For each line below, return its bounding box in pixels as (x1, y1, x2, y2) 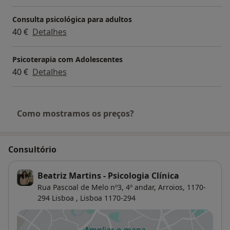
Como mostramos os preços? (17, 107, 134, 119)
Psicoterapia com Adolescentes (12, 54, 123, 64)
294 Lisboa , (37, 193, 78, 203)
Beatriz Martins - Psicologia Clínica (37, 169, 179, 181)
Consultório (8, 143, 56, 155)
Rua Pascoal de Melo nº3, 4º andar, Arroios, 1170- (37, 182, 206, 192)
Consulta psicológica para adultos (12, 14, 132, 24)
